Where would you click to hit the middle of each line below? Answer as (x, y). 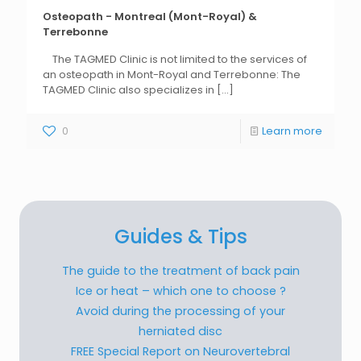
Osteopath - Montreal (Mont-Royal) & (150, 17)
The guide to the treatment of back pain (180, 271)
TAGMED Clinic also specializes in (129, 90)
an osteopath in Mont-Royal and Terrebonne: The (172, 75)
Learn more (292, 131)
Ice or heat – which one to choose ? (180, 291)
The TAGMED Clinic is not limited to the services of (175, 59)
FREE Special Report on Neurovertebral (180, 351)
